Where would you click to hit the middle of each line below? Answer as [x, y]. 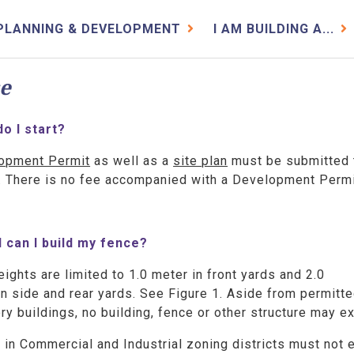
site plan [201, 161]
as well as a [132, 161]
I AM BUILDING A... [274, 29]
